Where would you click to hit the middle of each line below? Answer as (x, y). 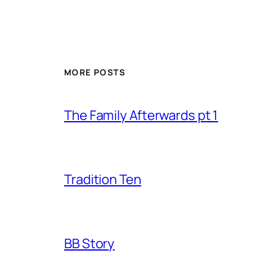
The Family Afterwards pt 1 (141, 115)
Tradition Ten (103, 180)
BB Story (90, 244)
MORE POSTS (95, 72)
